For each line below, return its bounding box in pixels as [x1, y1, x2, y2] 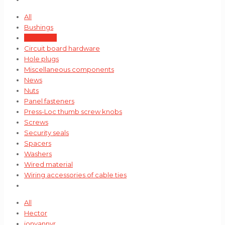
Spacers [24, 139, 51, 147]
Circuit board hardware [24, 44, 100, 52]
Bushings [24, 23, 53, 31]
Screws [24, 118, 48, 126]
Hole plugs [24, 55, 59, 63]
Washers [24, 150, 52, 158]
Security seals [24, 129, 69, 137]
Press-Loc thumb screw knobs [24, 107, 122, 116]
